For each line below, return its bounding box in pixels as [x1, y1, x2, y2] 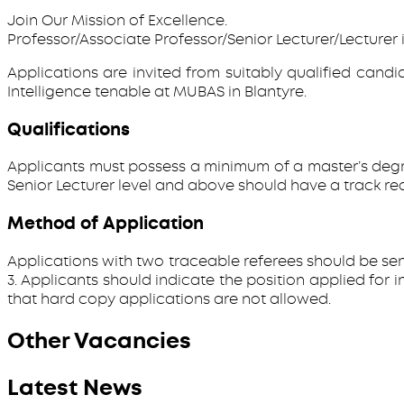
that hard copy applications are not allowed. [7, 289, 331, 308]
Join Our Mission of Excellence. [7, 10, 227, 30]
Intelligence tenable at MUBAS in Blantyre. [7, 81, 307, 101]
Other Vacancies [7, 326, 191, 355]
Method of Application [7, 212, 204, 235]
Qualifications [7, 117, 130, 141]
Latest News [7, 372, 142, 402]
